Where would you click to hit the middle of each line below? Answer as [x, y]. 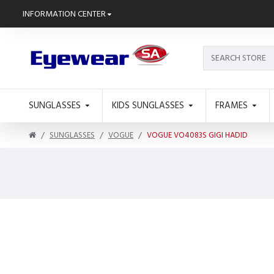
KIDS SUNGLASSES [148, 105]
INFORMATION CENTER [64, 14]
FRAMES [231, 105]
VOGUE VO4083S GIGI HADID [197, 135]
